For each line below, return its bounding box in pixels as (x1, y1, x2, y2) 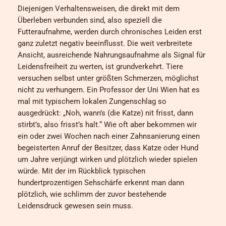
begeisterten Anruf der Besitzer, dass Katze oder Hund (18, 143, 198, 152)
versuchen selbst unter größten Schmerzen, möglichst (18, 74, 199, 83)
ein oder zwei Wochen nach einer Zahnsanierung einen (18, 132, 200, 141)
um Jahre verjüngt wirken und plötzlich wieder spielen (18, 155, 197, 164)
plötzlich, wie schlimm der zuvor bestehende (18, 190, 166, 199)
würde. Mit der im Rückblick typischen (18, 166, 145, 176)
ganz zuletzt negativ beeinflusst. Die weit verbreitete (18, 39, 192, 48)
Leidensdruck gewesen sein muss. (18, 201, 133, 210)
